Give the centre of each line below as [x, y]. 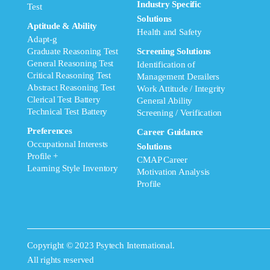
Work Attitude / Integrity [181, 89]
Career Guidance [170, 132]
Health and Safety [169, 32]
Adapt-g [42, 39]
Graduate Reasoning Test [73, 51]
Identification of [166, 64]
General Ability [165, 101]
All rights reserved [61, 260]
